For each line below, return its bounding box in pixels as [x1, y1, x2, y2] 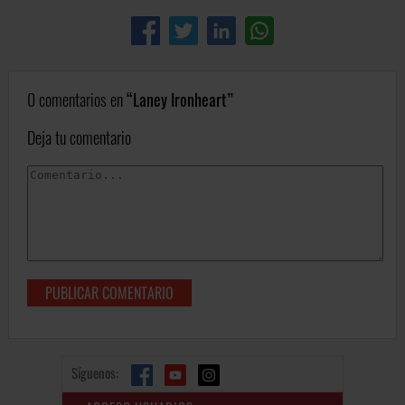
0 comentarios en [27, 88, 127, 112]
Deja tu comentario [27, 126, 131, 150]
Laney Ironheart [133, 88, 227, 112]
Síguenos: [71, 363, 127, 383]
